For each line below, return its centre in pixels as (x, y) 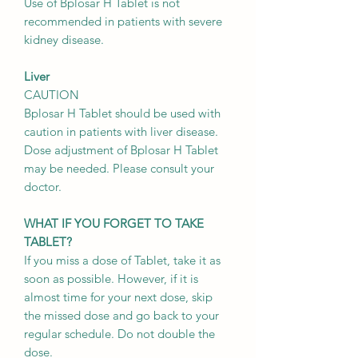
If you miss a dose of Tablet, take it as (122, 261)
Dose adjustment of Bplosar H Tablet (121, 150)
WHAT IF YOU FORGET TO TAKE (115, 224)
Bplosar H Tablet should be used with (122, 113)
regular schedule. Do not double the (119, 334)
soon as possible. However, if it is (111, 279)
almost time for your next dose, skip (118, 297)
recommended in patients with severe (123, 22)
